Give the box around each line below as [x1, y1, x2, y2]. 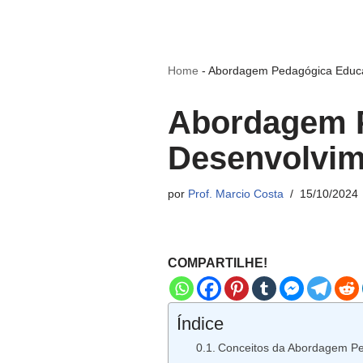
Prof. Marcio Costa [188, 187, 284, 200]
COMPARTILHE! [168, 256, 267, 270]
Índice [177, 314, 224, 334]
